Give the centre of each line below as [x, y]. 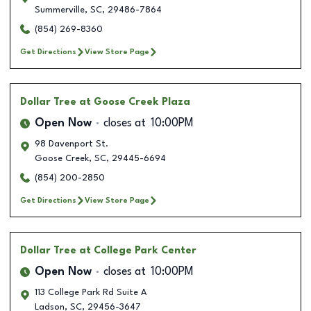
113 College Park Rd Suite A [91, 292]
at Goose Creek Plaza [135, 102]
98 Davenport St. [72, 144]
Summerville [60, 10]
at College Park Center [138, 250]
